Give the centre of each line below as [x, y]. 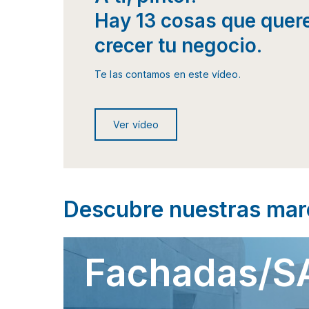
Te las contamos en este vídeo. [168, 74]
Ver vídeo [136, 124]
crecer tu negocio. [178, 45]
